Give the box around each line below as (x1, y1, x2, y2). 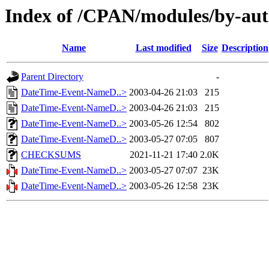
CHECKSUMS (21, 150, 81, 160)
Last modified (135, 43, 192, 53)
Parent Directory (21, 71, 83, 82)
